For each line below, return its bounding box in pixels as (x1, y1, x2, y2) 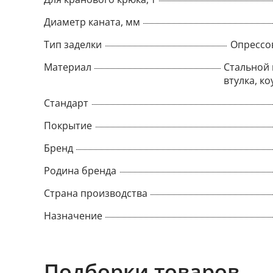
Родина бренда (44, 164, 116, 177)
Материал (44, 60, 91, 74)
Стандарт (44, 96, 88, 110)
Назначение (44, 209, 102, 222)
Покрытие (44, 119, 92, 132)
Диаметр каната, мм (44, 15, 140, 29)
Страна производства (44, 186, 147, 200)
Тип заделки (44, 38, 102, 51)
